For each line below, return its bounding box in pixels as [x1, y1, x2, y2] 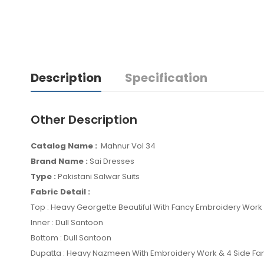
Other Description [31, 111, 137, 128]
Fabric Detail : [31, 186, 92, 198]
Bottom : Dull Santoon [31, 232, 113, 244]
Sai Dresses [88, 156, 134, 167]
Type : [31, 171, 58, 183]
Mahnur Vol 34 [99, 140, 156, 152]
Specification [125, 70, 207, 87]
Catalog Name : [31, 140, 99, 152]
